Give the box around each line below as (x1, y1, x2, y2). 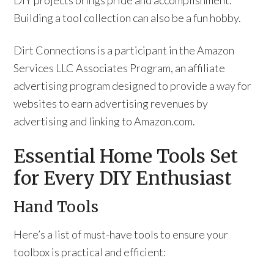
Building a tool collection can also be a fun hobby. (13, 11, 242, 24)
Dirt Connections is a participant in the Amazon (13, 43, 235, 57)
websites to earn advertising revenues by (13, 97, 209, 110)
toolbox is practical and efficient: (13, 245, 166, 259)
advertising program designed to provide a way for (13, 79, 252, 92)
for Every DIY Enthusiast (13, 166, 232, 190)
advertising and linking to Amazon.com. (13, 114, 196, 128)
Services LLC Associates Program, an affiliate (13, 61, 226, 75)
